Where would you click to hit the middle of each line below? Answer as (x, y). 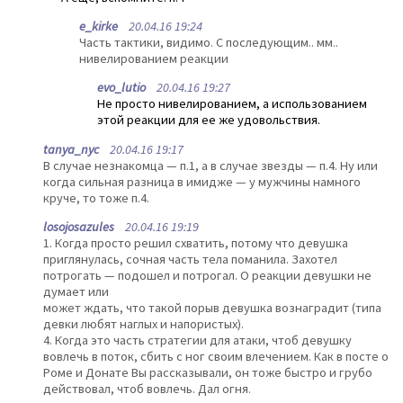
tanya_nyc (71, 149)
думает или (76, 292)
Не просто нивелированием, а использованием (232, 104)
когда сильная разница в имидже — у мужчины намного (202, 181)
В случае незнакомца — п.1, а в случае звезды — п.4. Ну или (210, 165)
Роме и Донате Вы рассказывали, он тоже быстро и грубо (208, 373)
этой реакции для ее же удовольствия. (209, 120)
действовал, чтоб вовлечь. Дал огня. (147, 389)
